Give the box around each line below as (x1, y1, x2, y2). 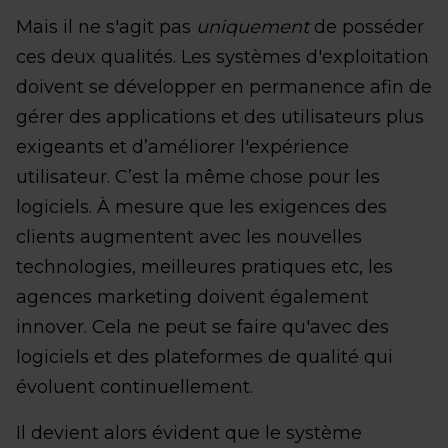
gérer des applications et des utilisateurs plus (16, 105, 424, 128)
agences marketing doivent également (16, 285, 369, 308)
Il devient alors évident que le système (16, 421, 362, 444)
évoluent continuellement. (16, 375, 253, 398)
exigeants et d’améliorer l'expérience (16, 135, 349, 158)
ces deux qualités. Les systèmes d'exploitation (16, 45, 429, 68)
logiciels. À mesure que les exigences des (16, 195, 387, 218)
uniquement (196, 15, 309, 38)
